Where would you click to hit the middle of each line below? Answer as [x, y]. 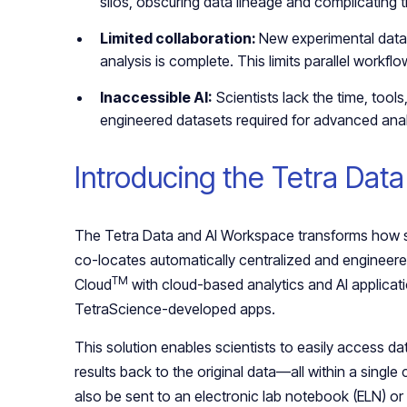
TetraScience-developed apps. [177, 309]
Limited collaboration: [179, 39]
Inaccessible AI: [156, 98]
